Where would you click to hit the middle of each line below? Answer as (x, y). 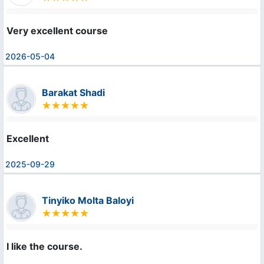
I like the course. (44, 247)
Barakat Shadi (73, 93)
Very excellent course (57, 31)
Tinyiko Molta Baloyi (88, 201)
